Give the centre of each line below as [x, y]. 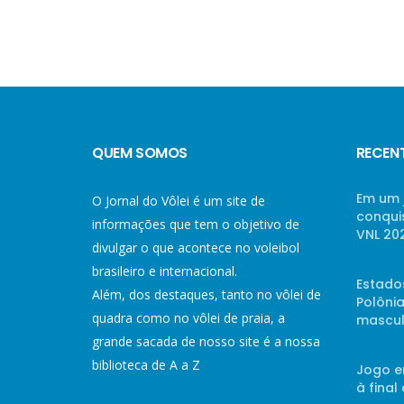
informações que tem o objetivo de [196, 224]
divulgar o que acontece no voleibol [196, 248]
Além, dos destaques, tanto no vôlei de [207, 294]
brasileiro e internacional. [165, 271]
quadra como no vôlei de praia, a [188, 318]
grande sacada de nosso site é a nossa [206, 341]
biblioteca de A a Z [146, 365]
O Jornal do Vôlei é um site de [179, 201]
